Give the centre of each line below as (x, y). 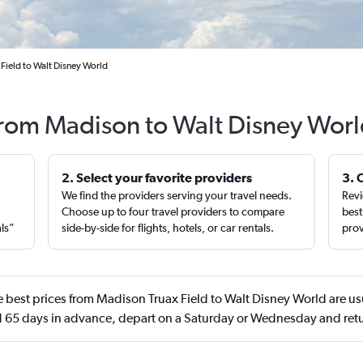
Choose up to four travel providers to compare (173, 211)
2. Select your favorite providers (157, 177)
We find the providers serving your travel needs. (177, 195)
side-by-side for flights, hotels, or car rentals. (168, 228)
